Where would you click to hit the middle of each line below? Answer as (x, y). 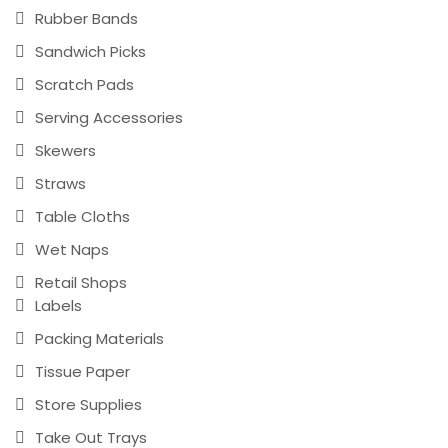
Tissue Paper (82, 372)
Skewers (65, 151)
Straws (60, 184)
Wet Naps (72, 250)
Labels (58, 306)
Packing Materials (99, 339)
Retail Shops (81, 283)
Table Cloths (82, 217)
